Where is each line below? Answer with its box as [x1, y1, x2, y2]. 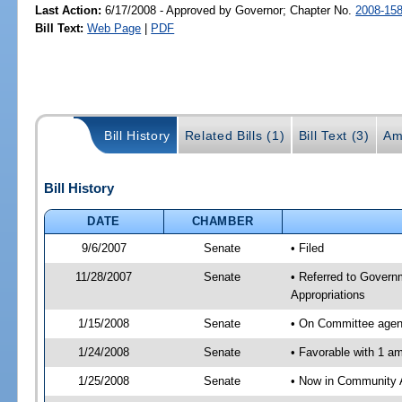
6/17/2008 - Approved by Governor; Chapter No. [101, 3, 356, 17]
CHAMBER [191, 214, 255, 228]
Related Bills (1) [184, 128, 285, 144]
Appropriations [290, 287, 365, 301]
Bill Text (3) [298, 128, 370, 144]
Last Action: [35, 3, 102, 17]
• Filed [290, 240, 324, 255]
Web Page [87, 21, 142, 35]
